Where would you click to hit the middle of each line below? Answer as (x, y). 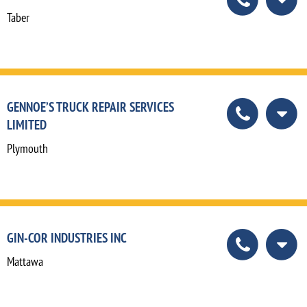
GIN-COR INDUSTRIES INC (67, 237)
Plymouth (27, 148)
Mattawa (25, 261)
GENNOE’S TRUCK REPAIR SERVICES (90, 106)
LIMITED (27, 124)
